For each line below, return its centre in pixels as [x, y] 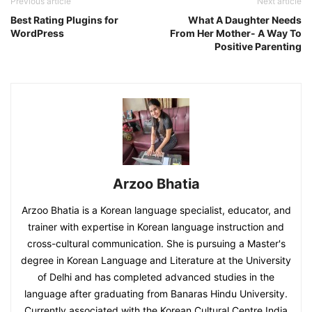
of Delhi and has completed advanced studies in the [156, 276]
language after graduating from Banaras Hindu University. [156, 293]
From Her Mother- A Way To [236, 33]
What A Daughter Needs [245, 19]
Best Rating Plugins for [64, 19]
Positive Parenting [258, 46]
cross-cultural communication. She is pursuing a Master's [156, 243]
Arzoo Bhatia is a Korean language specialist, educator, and [156, 210]
